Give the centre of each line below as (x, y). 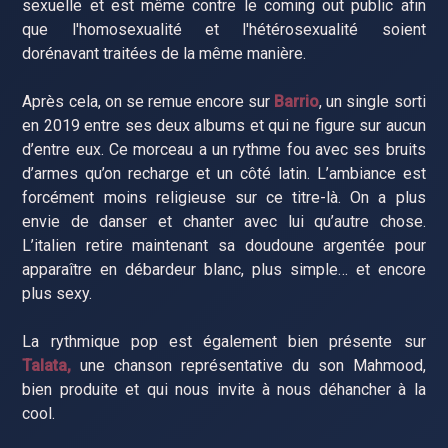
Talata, (47, 365)
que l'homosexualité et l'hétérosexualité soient (224, 29)
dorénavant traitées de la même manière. (164, 53)
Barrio (297, 101)
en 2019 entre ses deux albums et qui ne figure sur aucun (224, 125)
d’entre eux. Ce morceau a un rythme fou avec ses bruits (224, 149)
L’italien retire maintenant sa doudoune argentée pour (224, 245)
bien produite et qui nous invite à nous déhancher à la (224, 389)
